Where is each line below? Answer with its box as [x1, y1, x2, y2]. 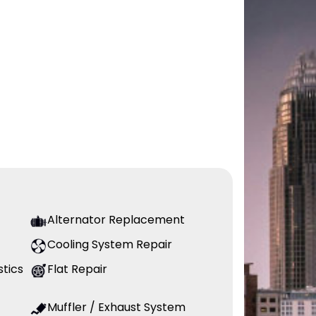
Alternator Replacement [47, 212, 185, 229]
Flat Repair [47, 261, 107, 278]
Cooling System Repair [47, 236, 172, 253]
